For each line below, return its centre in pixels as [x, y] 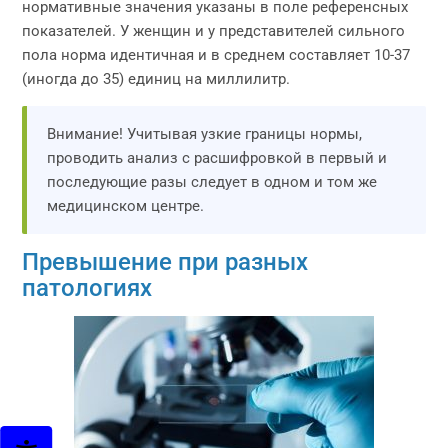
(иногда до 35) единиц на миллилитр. [156, 79]
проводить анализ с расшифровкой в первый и [217, 158]
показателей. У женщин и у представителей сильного [214, 31]
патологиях [87, 288]
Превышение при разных [165, 262]
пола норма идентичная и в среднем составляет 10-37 [216, 55]
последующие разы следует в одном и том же [212, 182]
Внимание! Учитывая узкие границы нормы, [205, 134]
